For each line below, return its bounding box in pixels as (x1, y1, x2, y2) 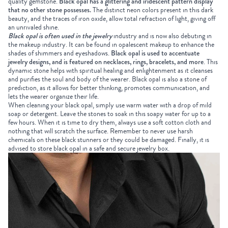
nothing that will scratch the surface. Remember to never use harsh (8, 125, 193, 136)
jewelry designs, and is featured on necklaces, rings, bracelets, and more (8, 56, 204, 67)
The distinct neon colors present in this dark (91, 4, 213, 15)
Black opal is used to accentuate (111, 47, 199, 58)
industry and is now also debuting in (113, 30, 212, 41)
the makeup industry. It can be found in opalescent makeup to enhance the (8, 39, 214, 50)
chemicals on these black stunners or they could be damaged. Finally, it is (8, 134, 209, 145)
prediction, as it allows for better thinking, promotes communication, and (8, 82, 210, 93)
